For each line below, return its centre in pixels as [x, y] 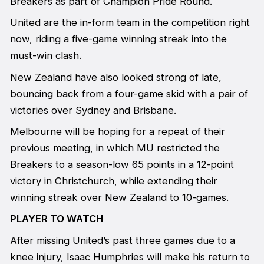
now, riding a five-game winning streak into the [118, 39]
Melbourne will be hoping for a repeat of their [117, 131]
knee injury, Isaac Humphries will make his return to [130, 257]
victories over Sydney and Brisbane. [93, 110]
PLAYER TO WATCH [56, 219]
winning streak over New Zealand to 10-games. [119, 197]
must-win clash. [45, 56]
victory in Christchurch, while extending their [113, 181]
